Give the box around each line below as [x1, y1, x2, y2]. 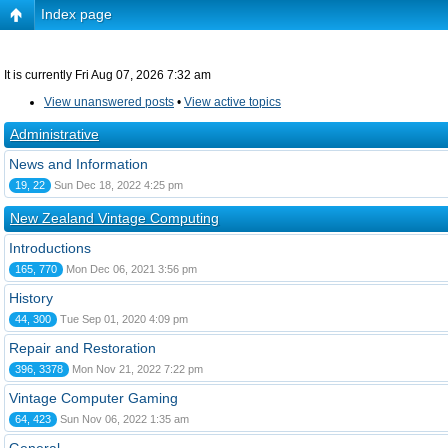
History [9, 290, 53, 306]
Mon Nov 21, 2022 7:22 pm [69, 363, 203, 375]
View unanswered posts [44, 95, 174, 109]
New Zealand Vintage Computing [10, 210, 219, 226]
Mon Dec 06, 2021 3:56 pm [63, 263, 197, 275]
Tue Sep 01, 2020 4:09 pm [57, 313, 188, 325]
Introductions [9, 240, 91, 256]
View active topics [184, 95, 281, 109]
